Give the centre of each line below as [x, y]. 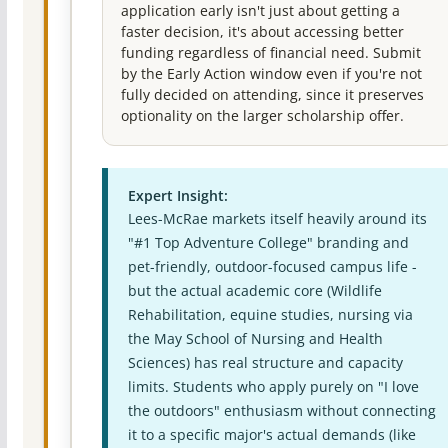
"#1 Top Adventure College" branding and [268, 243]
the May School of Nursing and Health [255, 339]
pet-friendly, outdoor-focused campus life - [272, 267]
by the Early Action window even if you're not [271, 74]
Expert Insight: [177, 196]
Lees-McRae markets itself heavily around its [277, 219]
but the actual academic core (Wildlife [254, 291]
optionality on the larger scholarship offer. [262, 116]
